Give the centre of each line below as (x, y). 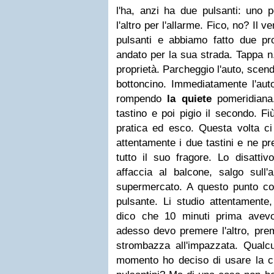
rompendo (142, 99)
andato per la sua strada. (176, 55)
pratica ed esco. (158, 128)
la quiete (189, 99)
